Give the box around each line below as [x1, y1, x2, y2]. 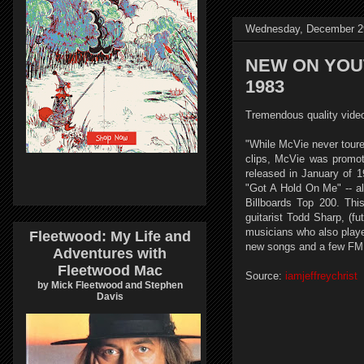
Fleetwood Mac [57, 262, 162, 279]
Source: [245, 269, 285, 282]
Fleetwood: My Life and [28, 227, 191, 245]
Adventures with [53, 245, 167, 262]
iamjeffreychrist [285, 269, 361, 282]
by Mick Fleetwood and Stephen [37, 279, 183, 291]
